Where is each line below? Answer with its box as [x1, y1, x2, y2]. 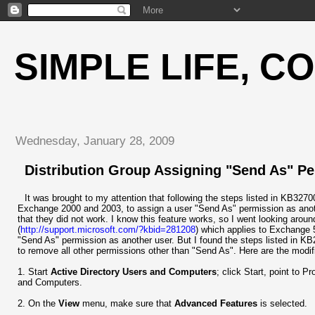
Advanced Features [174, 297, 257, 309]
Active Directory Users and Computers [51, 266, 217, 277]
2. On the [18, 297, 58, 309]
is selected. [257, 297, 307, 309]
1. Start [18, 266, 51, 277]
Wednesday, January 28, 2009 [15, 134, 174, 148]
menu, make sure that [79, 297, 174, 309]
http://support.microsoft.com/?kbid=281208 [20, 224, 195, 235]
